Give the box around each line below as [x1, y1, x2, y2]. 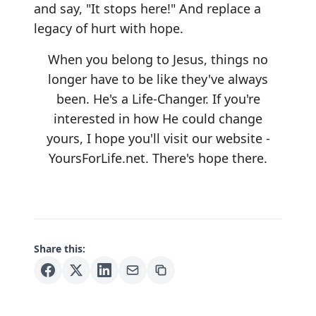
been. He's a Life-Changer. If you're [56, 90, 260, 107]
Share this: [34, 242, 85, 255]
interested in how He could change [54, 110, 262, 127]
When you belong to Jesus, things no [48, 51, 268, 68]
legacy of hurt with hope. [34, 20, 183, 37]
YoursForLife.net [49, 150, 145, 166]
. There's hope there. [145, 150, 267, 166]
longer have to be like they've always [48, 71, 268, 87]
